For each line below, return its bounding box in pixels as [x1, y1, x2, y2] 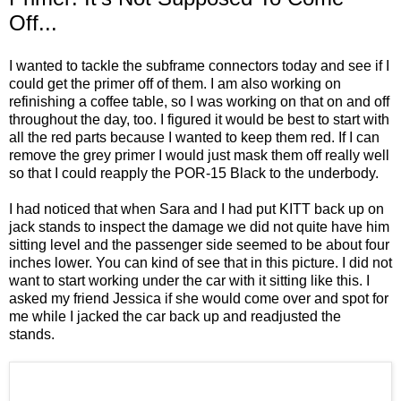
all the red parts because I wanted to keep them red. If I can [9, 130, 380, 146]
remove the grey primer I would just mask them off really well [9, 148, 389, 164]
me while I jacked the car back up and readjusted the [9, 309, 341, 325]
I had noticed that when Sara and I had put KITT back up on [9, 201, 384, 218]
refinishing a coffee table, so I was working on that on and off [9, 94, 389, 110]
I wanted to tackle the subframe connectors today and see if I [9, 58, 389, 74]
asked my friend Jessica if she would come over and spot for [9, 291, 388, 307]
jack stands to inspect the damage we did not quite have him [9, 219, 389, 235]
